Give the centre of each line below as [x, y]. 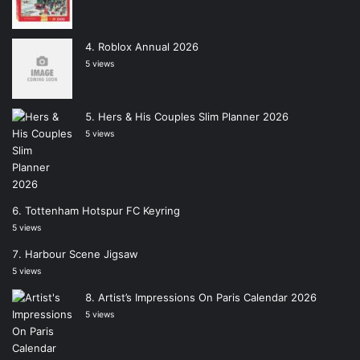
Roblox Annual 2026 [148, 47]
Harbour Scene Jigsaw [82, 254]
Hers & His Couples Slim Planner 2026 [193, 117]
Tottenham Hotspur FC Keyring [102, 211]
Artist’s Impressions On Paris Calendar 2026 [207, 298]
